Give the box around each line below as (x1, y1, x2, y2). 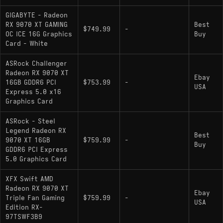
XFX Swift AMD (5, 175, 53, 183)
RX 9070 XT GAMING (5, 20, 68, 29)
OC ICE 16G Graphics (5, 30, 72, 38)
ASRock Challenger (5, 59, 67, 68)
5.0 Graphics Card (5, 155, 67, 163)
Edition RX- (5, 203, 43, 212)
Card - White (5, 39, 48, 48)
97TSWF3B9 (5, 213, 42, 221)
